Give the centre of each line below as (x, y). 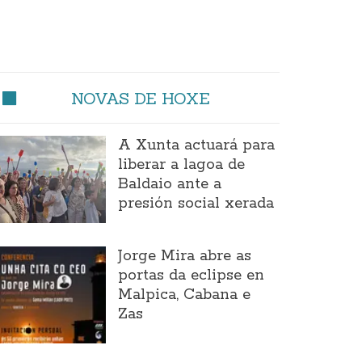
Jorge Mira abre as (184, 256)
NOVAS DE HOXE (140, 98)
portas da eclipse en (191, 275)
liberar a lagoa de (181, 165)
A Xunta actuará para (196, 145)
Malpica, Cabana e (184, 295)
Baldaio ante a (169, 184)
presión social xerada (196, 204)
